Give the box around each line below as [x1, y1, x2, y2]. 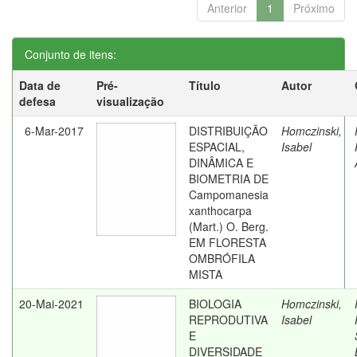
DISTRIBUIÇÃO [189, 123, 268, 139]
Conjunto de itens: [25, 46, 116, 62]
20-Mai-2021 [19, 296, 84, 312]
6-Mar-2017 [25, 123, 84, 139]
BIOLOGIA [189, 296, 241, 312]
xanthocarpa [189, 202, 252, 218]
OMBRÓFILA [189, 250, 255, 266]
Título [189, 77, 221, 93]
